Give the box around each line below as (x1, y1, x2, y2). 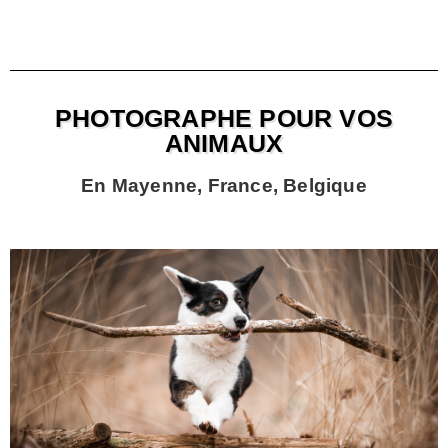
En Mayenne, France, (81, 175, 284, 197)
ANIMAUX (164, 129, 284, 158)
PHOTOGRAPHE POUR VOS (54, 104, 393, 133)
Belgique (283, 175, 367, 197)
